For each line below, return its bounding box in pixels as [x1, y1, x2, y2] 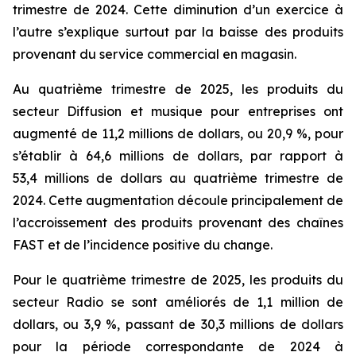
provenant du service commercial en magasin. [13, 45, 296, 62]
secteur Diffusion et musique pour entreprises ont [13, 103, 343, 119]
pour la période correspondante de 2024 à [13, 338, 343, 354]
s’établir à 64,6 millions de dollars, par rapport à [13, 147, 343, 164]
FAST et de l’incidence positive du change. [13, 236, 273, 253]
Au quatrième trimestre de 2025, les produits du [13, 80, 343, 97]
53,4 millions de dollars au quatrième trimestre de [13, 169, 343, 186]
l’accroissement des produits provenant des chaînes [13, 214, 343, 230]
